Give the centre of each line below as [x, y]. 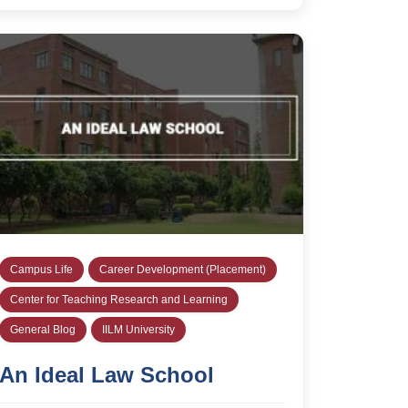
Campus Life [41, 269]
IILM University [138, 329]
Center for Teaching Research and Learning [119, 299]
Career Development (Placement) [183, 269]
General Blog [43, 329]
